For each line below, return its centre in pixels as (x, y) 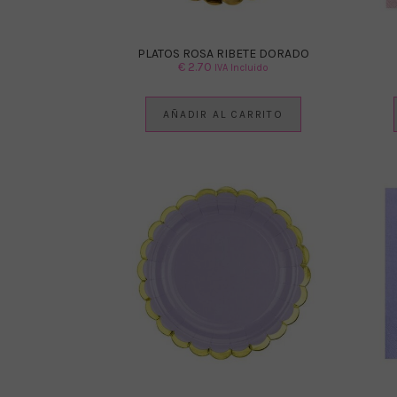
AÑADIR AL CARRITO (223, 114)
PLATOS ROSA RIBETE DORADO (223, 53)
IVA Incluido (241, 67)
